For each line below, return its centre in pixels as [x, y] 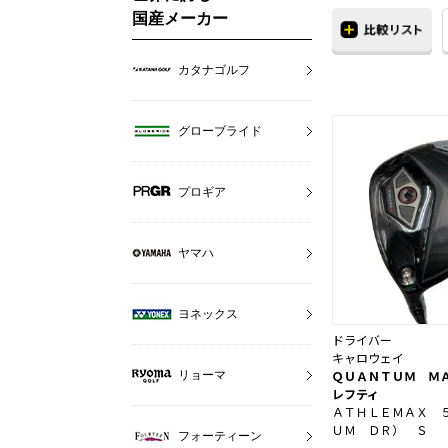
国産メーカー [180, 18]
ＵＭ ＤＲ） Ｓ [380, 430]
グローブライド [220, 130]
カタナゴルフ [214, 69]
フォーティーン [220, 435]
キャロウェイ [368, 358]
